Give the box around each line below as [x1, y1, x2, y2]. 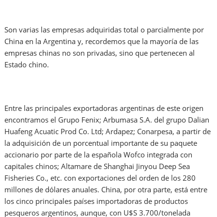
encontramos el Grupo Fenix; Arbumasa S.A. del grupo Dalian [4, 115, 210, 125]
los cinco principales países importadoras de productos [4, 196, 188, 206]
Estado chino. [4, 60, 49, 70]
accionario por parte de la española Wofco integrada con [4, 150, 193, 160]
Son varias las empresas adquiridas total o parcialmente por [4, 25, 204, 35]
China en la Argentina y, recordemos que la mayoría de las [4, 36, 199, 46]
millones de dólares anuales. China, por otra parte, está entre [4, 185, 208, 195]
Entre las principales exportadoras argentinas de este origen [4, 103, 204, 113]
